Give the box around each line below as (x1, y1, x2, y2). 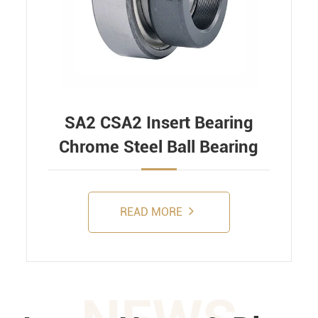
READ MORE (120, 204, 186, 219)
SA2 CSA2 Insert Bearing (64, 112, 253, 133)
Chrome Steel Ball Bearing (59, 136, 259, 157)
